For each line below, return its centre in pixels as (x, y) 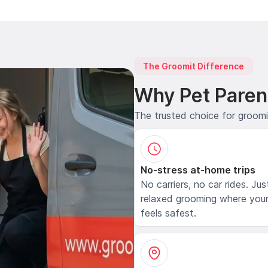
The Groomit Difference (194, 66)
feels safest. (168, 213)
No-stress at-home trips (198, 170)
